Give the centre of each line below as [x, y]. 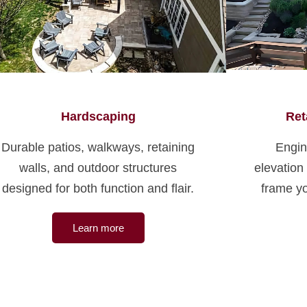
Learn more [98, 228]
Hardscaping [98, 116]
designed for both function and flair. [98, 188]
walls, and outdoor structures [98, 168]
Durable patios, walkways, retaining [98, 147]
